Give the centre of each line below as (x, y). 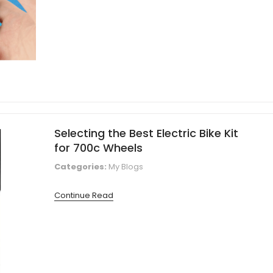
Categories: (80, 166)
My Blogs (126, 166)
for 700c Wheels (98, 147)
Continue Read (84, 195)
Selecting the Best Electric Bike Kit (146, 133)
